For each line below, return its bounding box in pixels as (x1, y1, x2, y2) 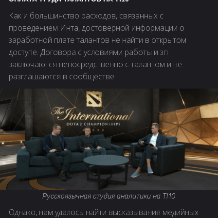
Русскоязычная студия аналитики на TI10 (42, 192, 176, 200)
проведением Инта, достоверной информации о (9, 22, 184, 33)
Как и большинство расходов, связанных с (9, 10, 163, 21)
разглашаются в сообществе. (9, 71, 116, 82)
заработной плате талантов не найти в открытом (9, 34, 186, 45)
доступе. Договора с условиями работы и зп (9, 46, 168, 57)
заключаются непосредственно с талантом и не (9, 58, 182, 70)
